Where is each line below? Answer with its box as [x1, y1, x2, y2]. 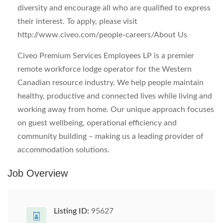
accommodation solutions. [17, 146, 110, 154]
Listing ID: [54, 207, 89, 215]
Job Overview [7, 168, 68, 179]
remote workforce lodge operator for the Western [17, 65, 192, 73]
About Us [154, 31, 187, 39]
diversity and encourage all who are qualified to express [17, 4, 211, 12]
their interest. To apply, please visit [17, 17, 137, 25]
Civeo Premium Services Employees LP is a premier [17, 52, 194, 60]
